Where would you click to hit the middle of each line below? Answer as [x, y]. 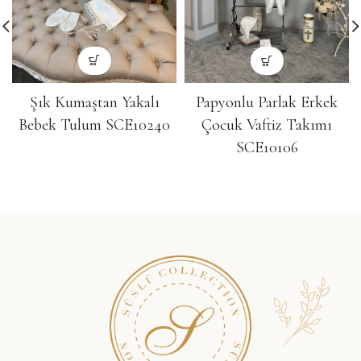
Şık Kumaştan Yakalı [94, 102]
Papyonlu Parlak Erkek [267, 103]
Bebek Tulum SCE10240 [94, 124]
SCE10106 [267, 148]
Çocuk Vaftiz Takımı [267, 125]
